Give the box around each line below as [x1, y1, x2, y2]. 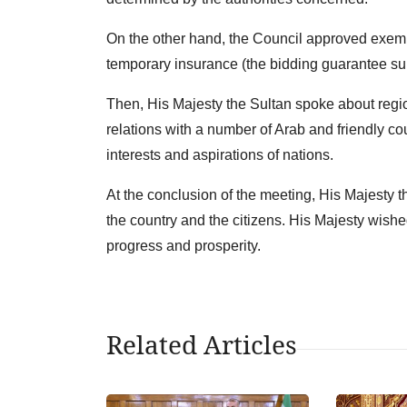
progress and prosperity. [106, 238, 261, 254]
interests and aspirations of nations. [106, 147, 333, 164]
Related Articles [106, 327, 297, 362]
